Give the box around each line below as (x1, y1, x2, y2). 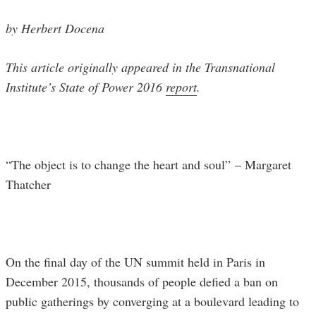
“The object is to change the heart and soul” (6, 156, 235, 174)
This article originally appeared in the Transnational (6, 59, 275, 76)
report (166, 78, 197, 96)
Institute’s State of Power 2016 (6, 78, 166, 96)
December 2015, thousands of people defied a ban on (6, 273, 278, 291)
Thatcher (6, 176, 51, 193)
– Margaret (235, 156, 291, 174)
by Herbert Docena (6, 20, 104, 37)
